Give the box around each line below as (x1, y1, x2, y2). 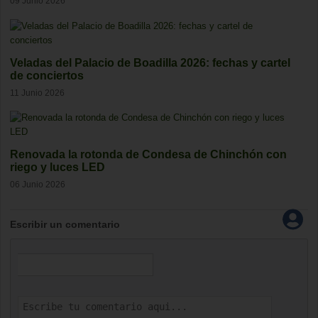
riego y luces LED (10, 161, 105, 174)
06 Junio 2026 (10, 179, 65, 189)
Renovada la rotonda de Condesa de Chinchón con (10, 148, 287, 161)
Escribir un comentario (10, 219, 120, 231)
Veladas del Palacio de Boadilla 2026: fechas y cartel (10, 56, 290, 69)
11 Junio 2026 (10, 87, 65, 97)
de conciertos (10, 69, 84, 82)
